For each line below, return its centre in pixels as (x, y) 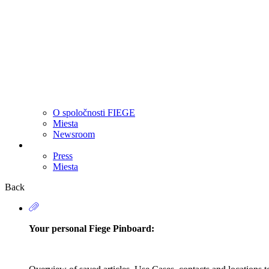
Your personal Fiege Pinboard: (92, 228)
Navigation (56, 181)
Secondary (55, 168)
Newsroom (74, 134)
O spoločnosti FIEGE (94, 112)
